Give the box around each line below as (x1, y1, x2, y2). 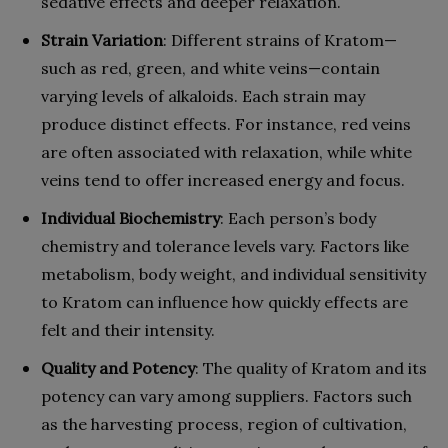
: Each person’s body (220, 207, 376, 228)
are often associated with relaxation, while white (41, 141, 412, 162)
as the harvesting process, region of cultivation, (41, 413, 407, 434)
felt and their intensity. (41, 319, 215, 340)
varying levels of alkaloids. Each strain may (41, 85, 365, 106)
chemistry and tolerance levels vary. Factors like (41, 235, 409, 256)
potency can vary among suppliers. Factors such (41, 385, 412, 406)
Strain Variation (41, 29, 163, 50)
